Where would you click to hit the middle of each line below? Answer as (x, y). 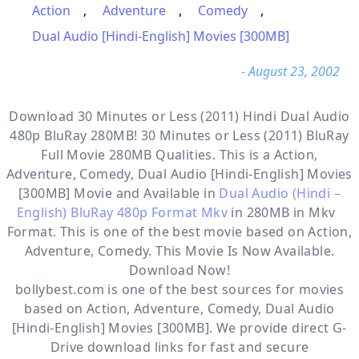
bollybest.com (59, 289)
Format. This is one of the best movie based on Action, (179, 232)
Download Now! (179, 270)
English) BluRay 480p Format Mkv (122, 212)
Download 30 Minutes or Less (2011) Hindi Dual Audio (179, 116)
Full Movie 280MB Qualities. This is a (157, 155)
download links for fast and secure (196, 347)
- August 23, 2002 (290, 71)
